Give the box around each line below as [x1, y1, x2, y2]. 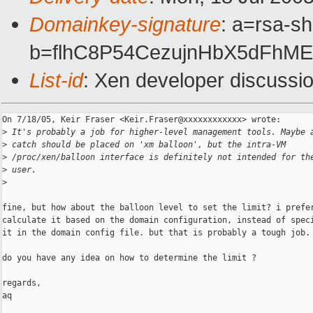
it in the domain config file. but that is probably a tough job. [2, 228, 310, 238]
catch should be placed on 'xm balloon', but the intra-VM [7, 140, 286, 150]
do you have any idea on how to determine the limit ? [2, 253, 256, 263]
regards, [2, 278, 41, 289]
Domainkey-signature [29, 13, 221, 36]
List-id [29, 68, 83, 92]
